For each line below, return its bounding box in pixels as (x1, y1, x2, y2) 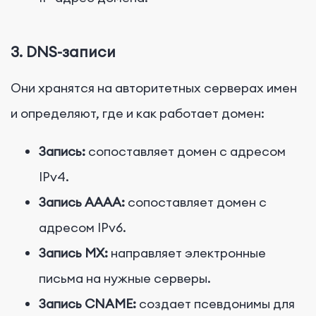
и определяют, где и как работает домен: (11, 104, 265, 121)
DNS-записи (26, 42, 116, 61)
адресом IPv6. (39, 219, 126, 236)
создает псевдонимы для (139, 295, 295, 312)
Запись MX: (39, 244, 108, 261)
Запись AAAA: (39, 193, 125, 210)
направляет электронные (111, 244, 266, 261)
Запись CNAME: (39, 295, 136, 312)
